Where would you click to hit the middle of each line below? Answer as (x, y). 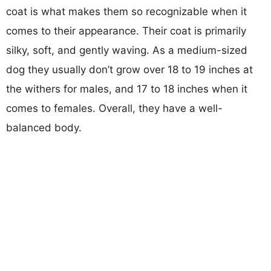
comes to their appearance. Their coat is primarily (126, 31)
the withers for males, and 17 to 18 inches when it (127, 89)
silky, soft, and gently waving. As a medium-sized (127, 50)
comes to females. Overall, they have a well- (114, 108)
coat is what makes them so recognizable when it (126, 11)
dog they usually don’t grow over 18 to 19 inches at (129, 69)
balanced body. (44, 127)
